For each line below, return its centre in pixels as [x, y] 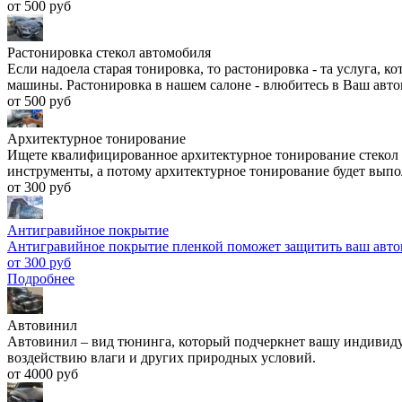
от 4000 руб [43, 373]
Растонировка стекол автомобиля [109, 52]
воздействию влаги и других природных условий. [162, 357]
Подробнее [41, 278]
